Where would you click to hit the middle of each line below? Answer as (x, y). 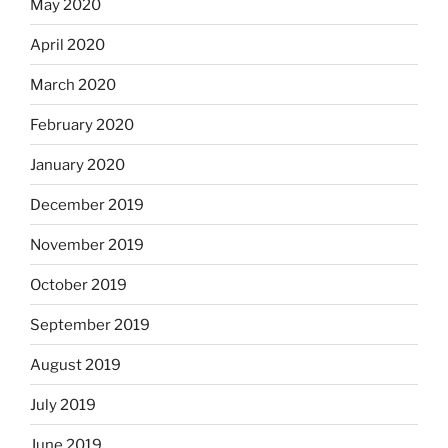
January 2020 (77, 164)
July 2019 (63, 404)
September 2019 (90, 324)
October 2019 (78, 284)
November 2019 (87, 244)
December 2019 (87, 204)
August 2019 (75, 364)
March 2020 (73, 84)
